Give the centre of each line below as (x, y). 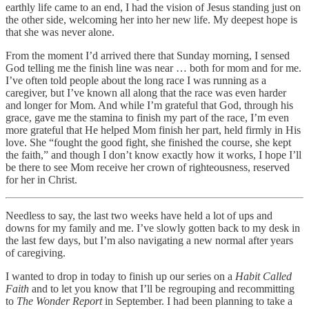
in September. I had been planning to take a (197, 301)
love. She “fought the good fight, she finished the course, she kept (148, 142)
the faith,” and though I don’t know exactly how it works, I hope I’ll (153, 154)
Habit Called (263, 276)
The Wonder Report (59, 301)
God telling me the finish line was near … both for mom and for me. (153, 68)
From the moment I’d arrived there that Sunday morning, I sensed (148, 55)
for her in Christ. (41, 179)
